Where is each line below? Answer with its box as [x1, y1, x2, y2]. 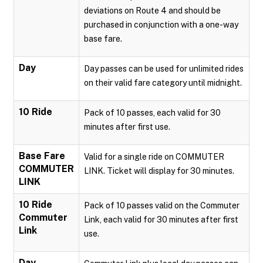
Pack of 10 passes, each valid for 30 [84, 108, 221, 117]
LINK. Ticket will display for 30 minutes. [84, 166, 234, 176]
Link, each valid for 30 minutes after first [84, 215, 238, 224]
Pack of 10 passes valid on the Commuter [84, 201, 240, 210]
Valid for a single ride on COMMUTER [84, 152, 224, 161]
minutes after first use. [84, 122, 170, 131]
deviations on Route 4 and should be [84, 6, 221, 15]
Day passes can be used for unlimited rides [84, 64, 244, 73]
